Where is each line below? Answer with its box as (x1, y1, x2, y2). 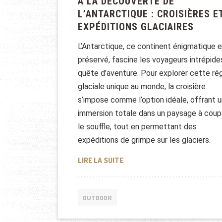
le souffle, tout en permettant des (78, 122, 197, 132)
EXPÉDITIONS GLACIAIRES (78, 21, 194, 33)
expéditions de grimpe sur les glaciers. (78, 135, 211, 145)
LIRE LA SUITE (78, 156, 123, 166)
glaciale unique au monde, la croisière (78, 82, 206, 92)
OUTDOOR (83, 193, 112, 202)
